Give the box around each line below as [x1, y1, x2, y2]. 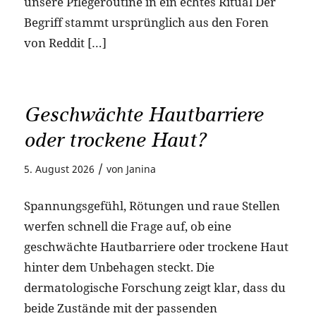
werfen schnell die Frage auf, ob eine [23, 217, 231, 234]
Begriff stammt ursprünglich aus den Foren [23, 14, 269, 31]
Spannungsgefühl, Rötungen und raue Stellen [23, 197, 280, 214]
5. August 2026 [23, 162, 95, 176]
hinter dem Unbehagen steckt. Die [23, 258, 214, 275]
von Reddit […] [23, 35, 107, 51]
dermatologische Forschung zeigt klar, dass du [23, 279, 286, 296]
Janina [126, 162, 156, 176]
